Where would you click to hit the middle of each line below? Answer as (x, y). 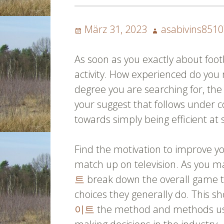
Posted (90, 29)
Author (166, 29)
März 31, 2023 (116, 29)
